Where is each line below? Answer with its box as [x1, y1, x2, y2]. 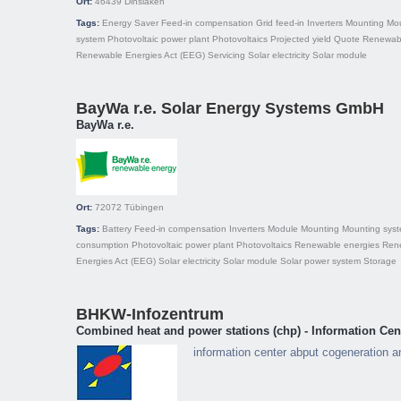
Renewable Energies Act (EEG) [76, 50, 205, 60]
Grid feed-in [256, 18, 304, 28]
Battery [102, 224, 132, 234]
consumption [76, 240, 129, 250]
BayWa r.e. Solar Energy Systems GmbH [76, 99, 384, 117]
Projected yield [270, 34, 331, 44]
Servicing [208, 50, 245, 60]
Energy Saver [102, 18, 158, 28]
